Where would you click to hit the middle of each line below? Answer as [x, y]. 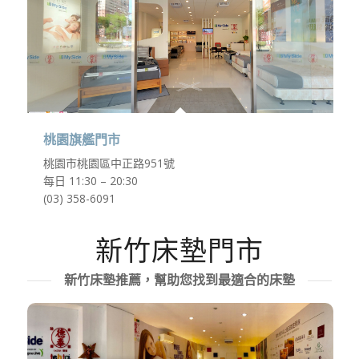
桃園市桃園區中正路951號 [109, 163]
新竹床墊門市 [179, 250]
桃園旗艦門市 [81, 140]
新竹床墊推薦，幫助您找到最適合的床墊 [179, 280]
